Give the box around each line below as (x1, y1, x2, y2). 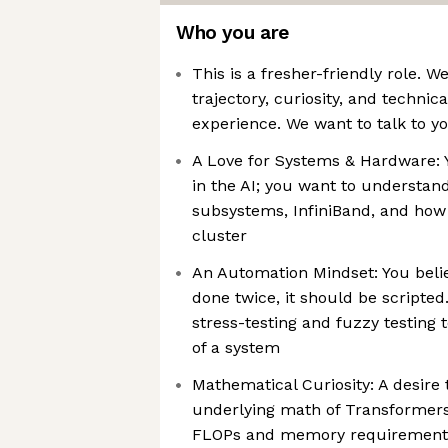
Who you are (176, 21, 289, 44)
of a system (192, 338, 280, 357)
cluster (192, 226, 247, 245)
